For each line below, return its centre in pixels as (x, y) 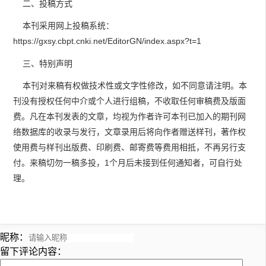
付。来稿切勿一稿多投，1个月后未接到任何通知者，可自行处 (128, 163)
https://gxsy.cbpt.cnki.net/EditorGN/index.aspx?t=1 (107, 41)
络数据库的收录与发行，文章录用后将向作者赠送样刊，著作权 (129, 132)
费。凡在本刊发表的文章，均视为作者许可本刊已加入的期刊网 (129, 117)
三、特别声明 (43, 63)
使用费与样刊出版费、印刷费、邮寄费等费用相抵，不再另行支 (129, 148)
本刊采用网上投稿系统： (64, 26)
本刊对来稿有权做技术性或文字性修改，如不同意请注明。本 (130, 86)
